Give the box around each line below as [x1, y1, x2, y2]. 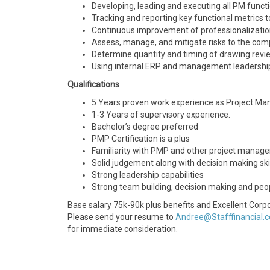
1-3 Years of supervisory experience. [92, 110, 230, 119]
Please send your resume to [67, 212, 175, 222]
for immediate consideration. [67, 224, 178, 234]
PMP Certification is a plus [92, 134, 190, 143]
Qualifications [67, 80, 119, 89]
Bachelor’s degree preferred [92, 122, 198, 131]
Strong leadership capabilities [92, 170, 204, 180]
